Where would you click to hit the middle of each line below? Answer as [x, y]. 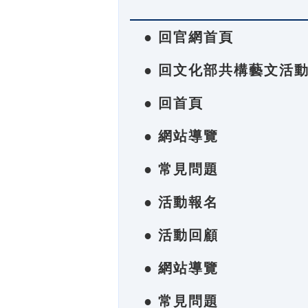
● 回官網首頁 [189, 37]
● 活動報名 [181, 202]
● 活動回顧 [181, 235]
